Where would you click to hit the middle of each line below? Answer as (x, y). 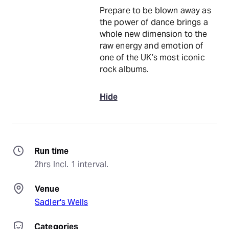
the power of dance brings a (154, 22)
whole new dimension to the (153, 34)
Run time (52, 151)
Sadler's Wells (62, 202)
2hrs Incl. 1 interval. (72, 164)
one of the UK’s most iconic (152, 58)
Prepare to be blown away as (155, 10)
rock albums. (124, 69)
